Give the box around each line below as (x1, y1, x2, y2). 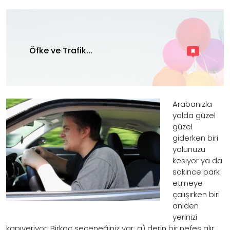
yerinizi (172, 212, 197, 222)
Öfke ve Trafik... (29, 44, 92, 56)
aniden (172, 200, 199, 211)
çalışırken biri (172, 189, 220, 200)
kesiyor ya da (172, 155, 222, 166)
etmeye (172, 178, 203, 188)
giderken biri (172, 132, 218, 143)
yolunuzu (172, 144, 205, 155)
